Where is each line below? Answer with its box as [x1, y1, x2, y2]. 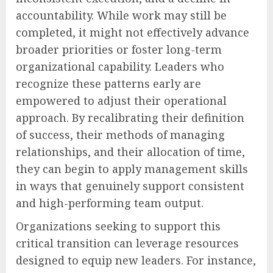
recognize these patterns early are [16, 76, 201, 91]
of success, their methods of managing [16, 127, 225, 143]
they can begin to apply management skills [16, 161, 248, 177]
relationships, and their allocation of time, [16, 144, 245, 160]
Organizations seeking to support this [16, 219, 221, 234]
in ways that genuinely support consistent [16, 179, 244, 194]
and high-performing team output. [16, 196, 204, 211]
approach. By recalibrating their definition [16, 110, 244, 126]
